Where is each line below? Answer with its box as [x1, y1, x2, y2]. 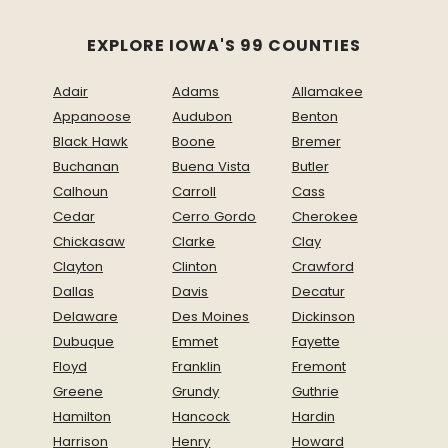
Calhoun [53, 182, 108, 202]
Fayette [291, 332, 340, 352]
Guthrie [291, 382, 339, 402]
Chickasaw [53, 232, 125, 252]
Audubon [172, 107, 233, 127]
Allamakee [291, 82, 363, 102]
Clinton [172, 257, 218, 277]
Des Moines [172, 307, 250, 327]
